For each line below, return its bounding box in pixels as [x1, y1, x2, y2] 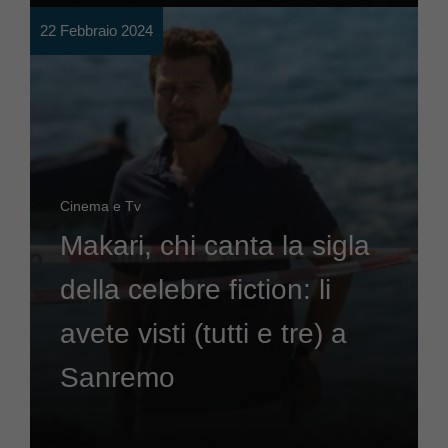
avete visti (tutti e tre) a [60, 318, 347, 349]
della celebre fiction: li [60, 274, 331, 305]
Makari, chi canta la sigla [60, 230, 370, 261]
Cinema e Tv [60, 198, 141, 214]
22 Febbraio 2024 [40, 22, 153, 39]
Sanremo [60, 362, 175, 393]
